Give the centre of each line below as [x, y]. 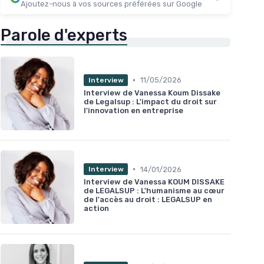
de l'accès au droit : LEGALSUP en [148, 200]
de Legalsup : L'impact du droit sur [150, 101]
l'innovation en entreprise [133, 110]
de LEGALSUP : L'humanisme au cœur [154, 191]
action [96, 209]
